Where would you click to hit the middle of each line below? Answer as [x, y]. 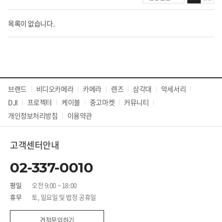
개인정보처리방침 [33, 115]
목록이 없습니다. [31, 23]
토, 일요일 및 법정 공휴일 [64, 197]
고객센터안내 [35, 145]
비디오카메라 [55, 89]
